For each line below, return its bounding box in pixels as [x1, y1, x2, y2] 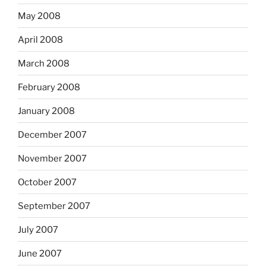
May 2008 [18, 10, 61, 21]
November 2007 [18, 153, 87, 164]
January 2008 [18, 105, 75, 116]
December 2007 [18, 129, 87, 140]
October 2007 [18, 176, 77, 188]
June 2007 [18, 248, 62, 259]
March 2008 [18, 58, 69, 69]
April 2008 [18, 34, 63, 45]
